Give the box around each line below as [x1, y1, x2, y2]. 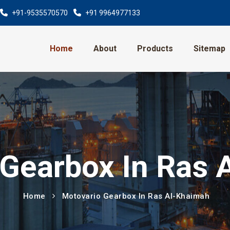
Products [137, 44, 173, 53]
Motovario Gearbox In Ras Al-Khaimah [62, 191, 210, 201]
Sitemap [193, 44, 225, 53]
